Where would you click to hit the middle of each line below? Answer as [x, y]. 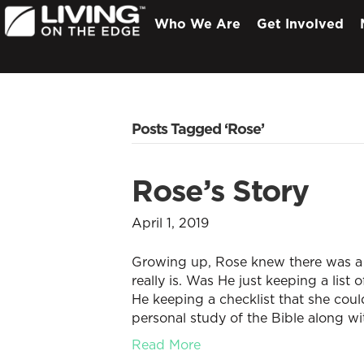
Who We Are [197, 23]
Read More [166, 344]
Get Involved [300, 23]
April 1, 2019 [170, 223]
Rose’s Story [220, 191]
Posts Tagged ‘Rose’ [198, 129]
